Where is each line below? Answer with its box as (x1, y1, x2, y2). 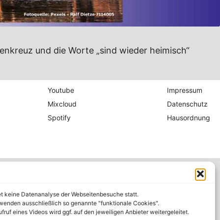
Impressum (167, 86, 203, 95)
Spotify (47, 113, 71, 122)
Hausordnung (167, 113, 211, 122)
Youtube (47, 86, 74, 95)
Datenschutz (167, 100, 208, 109)
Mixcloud (47, 100, 77, 109)
